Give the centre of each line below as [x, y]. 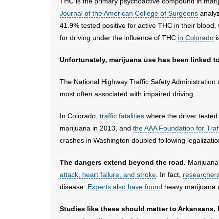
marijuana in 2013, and [96, 128]
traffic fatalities [122, 116]
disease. [74, 187]
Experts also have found [125, 187]
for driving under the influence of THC [119, 38]
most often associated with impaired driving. [127, 94]
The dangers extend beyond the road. [123, 162]
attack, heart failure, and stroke [108, 175]
